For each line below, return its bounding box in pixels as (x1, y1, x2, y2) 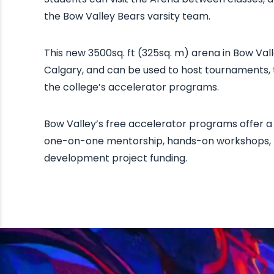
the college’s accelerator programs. (44, 80, 219, 94)
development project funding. (44, 151, 187, 165)
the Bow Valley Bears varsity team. (44, 9, 213, 23)
